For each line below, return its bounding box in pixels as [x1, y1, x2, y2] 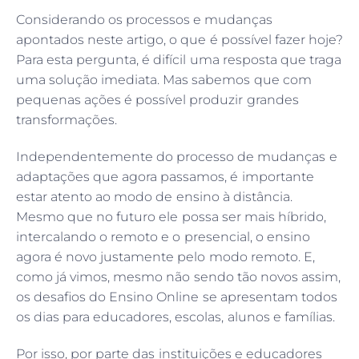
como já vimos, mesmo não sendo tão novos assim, [16, 269, 341, 285]
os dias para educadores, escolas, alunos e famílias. [16, 309, 335, 325]
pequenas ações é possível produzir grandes [16, 92, 299, 108]
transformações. [16, 112, 117, 128]
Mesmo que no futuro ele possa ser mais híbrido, [16, 209, 326, 225]
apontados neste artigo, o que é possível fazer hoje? [16, 32, 343, 48]
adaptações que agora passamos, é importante [16, 169, 314, 185]
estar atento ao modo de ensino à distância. [16, 189, 292, 205]
